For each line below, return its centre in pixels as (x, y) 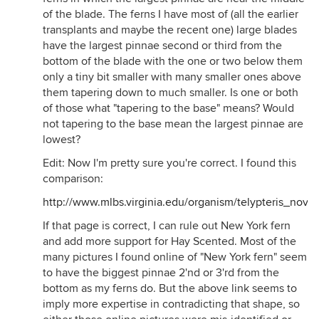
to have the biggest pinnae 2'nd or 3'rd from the (161, 273)
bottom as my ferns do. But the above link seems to (170, 288)
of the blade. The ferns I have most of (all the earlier (171, 14)
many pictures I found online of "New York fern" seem (175, 257)
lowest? (62, 140)
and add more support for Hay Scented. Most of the (169, 241)
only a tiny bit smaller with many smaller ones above (172, 77)
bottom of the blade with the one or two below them (173, 61)
